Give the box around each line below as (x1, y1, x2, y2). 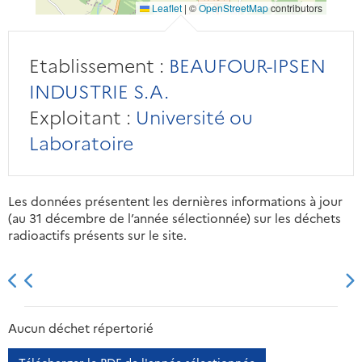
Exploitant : (28, 103, 131, 130)
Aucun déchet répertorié (8, 319, 154, 337)
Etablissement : (28, 52, 164, 78)
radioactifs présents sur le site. (8, 226, 187, 244)
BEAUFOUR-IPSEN (163, 52, 326, 78)
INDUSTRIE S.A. (28, 78, 169, 104)
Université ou (130, 103, 253, 130)
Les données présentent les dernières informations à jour (8, 192, 343, 210)
